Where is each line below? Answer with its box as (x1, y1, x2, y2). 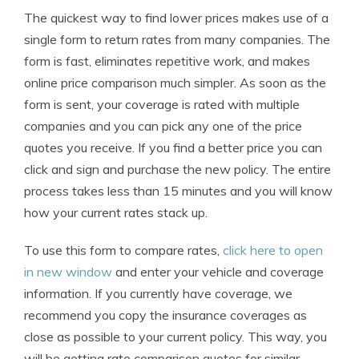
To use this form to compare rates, (24, 242, 223, 258)
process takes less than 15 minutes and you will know (24, 183, 333, 199)
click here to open (223, 242, 323, 258)
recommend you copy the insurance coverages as (24, 307, 307, 323)
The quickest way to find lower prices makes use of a (24, 10, 329, 26)
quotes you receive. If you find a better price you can (24, 139, 322, 155)
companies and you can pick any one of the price (24, 118, 302, 134)
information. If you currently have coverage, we (24, 285, 292, 301)
